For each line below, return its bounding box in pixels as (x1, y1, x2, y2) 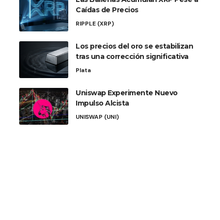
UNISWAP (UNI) (76, 113, 119, 121)
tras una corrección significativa (76, 52, 189, 61)
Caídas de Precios (76, 5, 138, 15)
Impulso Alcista (76, 99, 129, 108)
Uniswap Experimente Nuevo (76, 88, 178, 98)
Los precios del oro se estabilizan (76, 42, 193, 51)
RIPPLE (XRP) (76, 20, 114, 28)
